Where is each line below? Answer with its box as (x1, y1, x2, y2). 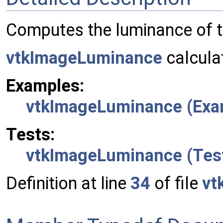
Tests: (6, 124, 55, 145)
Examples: (6, 76, 84, 96)
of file (150, 173, 202, 194)
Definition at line (6, 173, 130, 194)
